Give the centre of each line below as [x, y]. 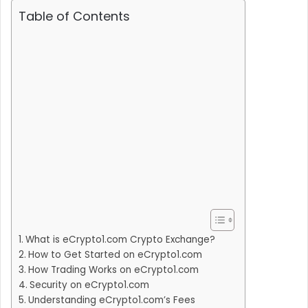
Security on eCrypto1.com [89, 285]
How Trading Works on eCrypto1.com [113, 270]
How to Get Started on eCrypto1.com [115, 255]
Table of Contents [74, 16]
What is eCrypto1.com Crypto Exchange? [120, 240]
